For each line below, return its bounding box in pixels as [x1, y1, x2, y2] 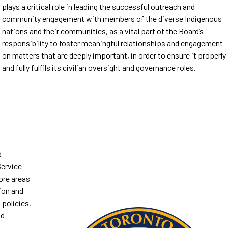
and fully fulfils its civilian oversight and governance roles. [2, 62, 196, 72]
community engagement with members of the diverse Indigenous [2, 13, 222, 23]
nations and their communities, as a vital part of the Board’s [2, 25, 204, 36]
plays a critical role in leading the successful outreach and [2, 1, 195, 11]
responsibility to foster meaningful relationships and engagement [2, 38, 223, 48]
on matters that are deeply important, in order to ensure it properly [2, 50, 226, 60]
